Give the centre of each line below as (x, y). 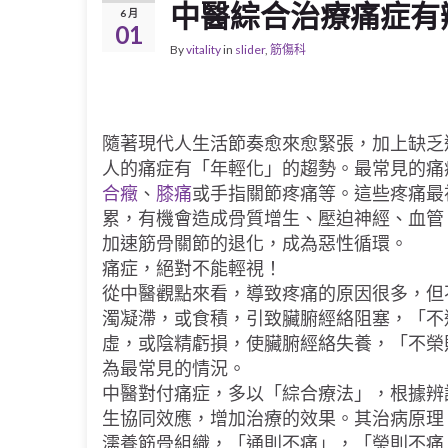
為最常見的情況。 (174, 368)
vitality (203, 49)
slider (250, 49)
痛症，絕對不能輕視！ (192, 268)
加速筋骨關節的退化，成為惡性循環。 (255, 243)
